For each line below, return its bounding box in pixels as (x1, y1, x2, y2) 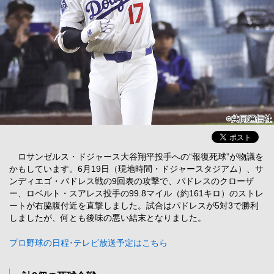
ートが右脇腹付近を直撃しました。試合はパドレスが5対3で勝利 (9, 200, 259, 210)
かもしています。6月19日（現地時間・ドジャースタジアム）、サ (9, 163, 264, 174)
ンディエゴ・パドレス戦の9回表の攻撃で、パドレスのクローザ (9, 176, 254, 186)
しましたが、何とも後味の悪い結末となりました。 (9, 212, 206, 223)
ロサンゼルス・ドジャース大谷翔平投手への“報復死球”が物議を (9, 151, 264, 161)
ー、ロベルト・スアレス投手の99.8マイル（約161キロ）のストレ (9, 188, 264, 198)
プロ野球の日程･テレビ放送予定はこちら (9, 237, 168, 248)
